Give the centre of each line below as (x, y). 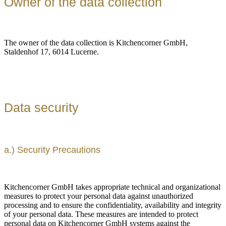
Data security (41, 107)
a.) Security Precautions (52, 150)
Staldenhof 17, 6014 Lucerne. (51, 52)
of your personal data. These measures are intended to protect (101, 214)
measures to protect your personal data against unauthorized (99, 196)
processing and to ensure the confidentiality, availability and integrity (113, 205)
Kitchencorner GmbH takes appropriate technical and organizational (112, 187)
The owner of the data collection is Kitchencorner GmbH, (96, 43)
